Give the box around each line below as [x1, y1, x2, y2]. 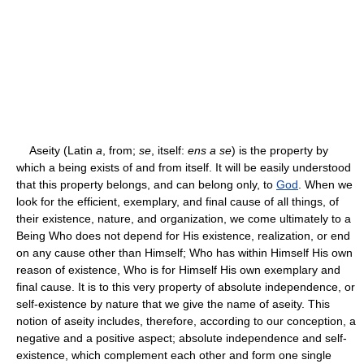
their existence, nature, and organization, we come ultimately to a [16, 211, 351, 225]
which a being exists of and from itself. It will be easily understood [16, 160, 351, 174]
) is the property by [232, 143, 328, 157]
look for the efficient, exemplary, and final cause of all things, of [16, 194, 339, 208]
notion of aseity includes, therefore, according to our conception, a [16, 314, 356, 327]
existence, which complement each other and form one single [16, 348, 331, 362]
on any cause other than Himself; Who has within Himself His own [16, 245, 353, 259]
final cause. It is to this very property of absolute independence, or [16, 279, 355, 293]
